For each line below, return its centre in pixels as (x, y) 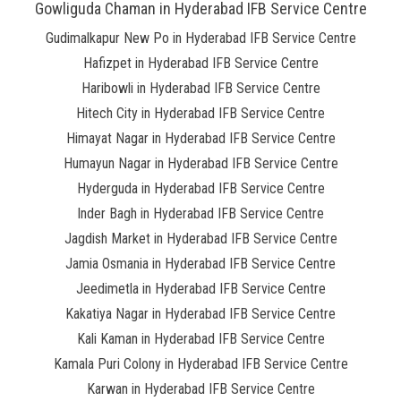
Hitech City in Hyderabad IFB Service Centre (200, 113)
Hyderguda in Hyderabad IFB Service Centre (200, 188)
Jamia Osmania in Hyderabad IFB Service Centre (200, 264)
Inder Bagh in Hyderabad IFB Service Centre (200, 213)
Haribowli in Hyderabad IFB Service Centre (200, 88)
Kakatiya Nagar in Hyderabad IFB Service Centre (200, 314)
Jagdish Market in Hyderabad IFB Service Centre (200, 239)
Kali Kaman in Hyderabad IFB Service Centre (200, 339)
